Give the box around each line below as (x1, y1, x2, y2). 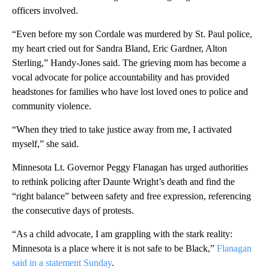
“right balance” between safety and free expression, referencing (12, 190, 251, 201)
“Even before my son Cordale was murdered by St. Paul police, (12, 28, 252, 39)
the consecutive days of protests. (12, 205, 134, 216)
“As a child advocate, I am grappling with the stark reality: (12, 228, 232, 239)
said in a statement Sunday (12, 257, 112, 268)
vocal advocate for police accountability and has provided (12, 71, 229, 82)
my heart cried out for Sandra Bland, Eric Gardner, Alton (12, 43, 227, 53)
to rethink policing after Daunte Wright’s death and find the (12, 176, 235, 187)
